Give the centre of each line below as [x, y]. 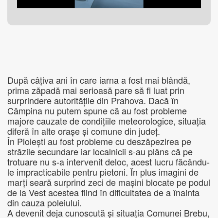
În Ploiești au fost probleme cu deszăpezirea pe [99, 141]
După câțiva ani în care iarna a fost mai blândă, [99, 80]
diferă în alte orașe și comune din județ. [85, 131]
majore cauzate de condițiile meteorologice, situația [107, 121]
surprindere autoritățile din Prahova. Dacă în [93, 100]
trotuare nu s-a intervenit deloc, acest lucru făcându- [109, 162]
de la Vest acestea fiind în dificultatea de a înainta [103, 192]
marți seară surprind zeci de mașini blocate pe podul [109, 182]
